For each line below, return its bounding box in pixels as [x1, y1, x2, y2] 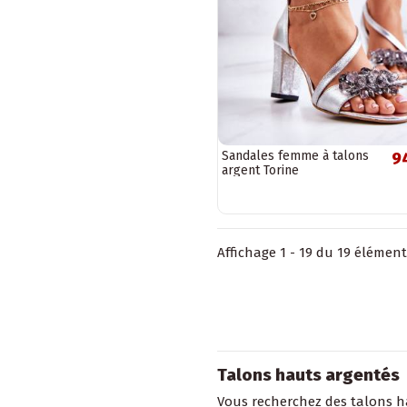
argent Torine [222, 163, 299, 179]
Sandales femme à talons [222, 148, 369, 164]
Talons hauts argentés [217, 363, 400, 385]
